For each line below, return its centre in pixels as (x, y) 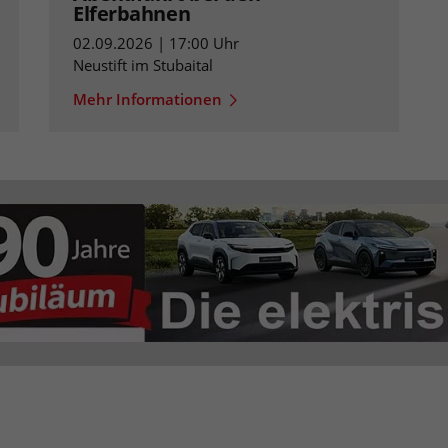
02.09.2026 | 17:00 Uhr (156, 43)
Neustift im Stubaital (143, 65)
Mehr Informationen (147, 99)
